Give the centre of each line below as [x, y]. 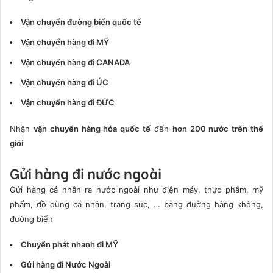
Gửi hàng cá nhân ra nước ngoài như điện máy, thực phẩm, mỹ [136, 189]
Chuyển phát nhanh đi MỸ [69, 244]
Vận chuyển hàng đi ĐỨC [68, 102]
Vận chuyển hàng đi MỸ [65, 42]
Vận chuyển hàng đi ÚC [65, 82]
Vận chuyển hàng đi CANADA [75, 62]
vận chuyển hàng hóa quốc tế [92, 128]
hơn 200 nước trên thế [218, 128]
